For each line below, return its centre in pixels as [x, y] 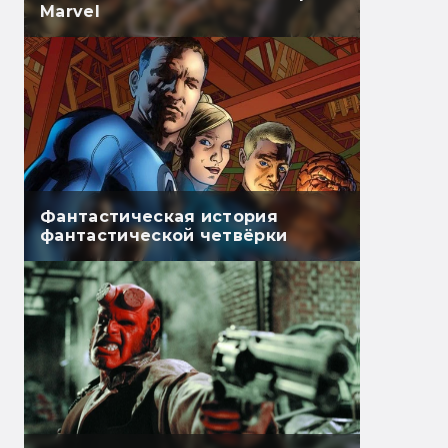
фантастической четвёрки [164, 236]
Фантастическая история [159, 217]
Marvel [70, 12]
